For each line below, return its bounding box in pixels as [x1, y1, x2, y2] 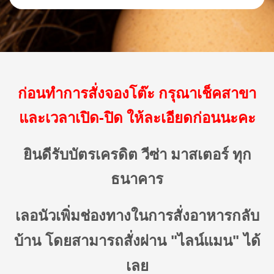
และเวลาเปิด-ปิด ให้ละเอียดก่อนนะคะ [18, 106, 256, 127]
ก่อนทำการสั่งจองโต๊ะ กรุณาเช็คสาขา [18, 82, 256, 103]
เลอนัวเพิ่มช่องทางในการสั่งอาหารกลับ [15, 207, 259, 224]
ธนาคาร [111, 168, 163, 188]
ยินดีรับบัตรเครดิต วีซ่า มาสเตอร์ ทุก [23, 143, 251, 164]
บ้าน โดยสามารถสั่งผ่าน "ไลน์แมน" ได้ [13, 232, 261, 249]
